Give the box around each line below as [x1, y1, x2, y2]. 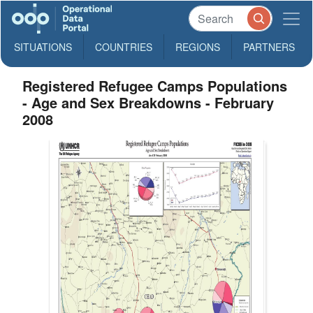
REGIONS [175, 40, 220, 54]
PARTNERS [243, 40, 295, 54]
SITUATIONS [14, 40, 72, 54]
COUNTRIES [95, 40, 152, 54]
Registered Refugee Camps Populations [22, 75, 288, 96]
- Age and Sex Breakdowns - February [22, 92, 275, 112]
